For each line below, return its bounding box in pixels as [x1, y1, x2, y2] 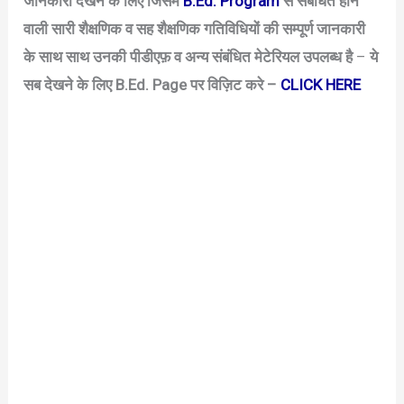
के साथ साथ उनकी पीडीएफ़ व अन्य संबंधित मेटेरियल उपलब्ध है [23, 48, 353, 67]
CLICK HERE [280, 76, 362, 95]
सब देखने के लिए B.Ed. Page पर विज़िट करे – [23, 76, 281, 95]
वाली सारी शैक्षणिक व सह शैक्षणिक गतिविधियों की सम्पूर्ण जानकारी [23, 20, 366, 39]
